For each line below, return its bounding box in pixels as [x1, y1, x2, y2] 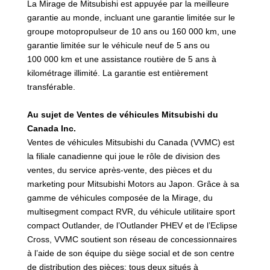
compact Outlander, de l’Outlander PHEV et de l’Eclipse [27, 221, 237, 231]
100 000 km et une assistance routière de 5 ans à [27, 54, 216, 64]
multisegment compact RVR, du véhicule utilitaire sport [27, 207, 235, 217]
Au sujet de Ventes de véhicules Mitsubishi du [27, 110, 218, 120]
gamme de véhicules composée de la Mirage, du [27, 193, 213, 203]
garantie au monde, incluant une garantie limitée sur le [27, 13, 235, 23]
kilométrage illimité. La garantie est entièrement [27, 68, 208, 78]
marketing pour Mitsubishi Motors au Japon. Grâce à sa [27, 179, 239, 189]
